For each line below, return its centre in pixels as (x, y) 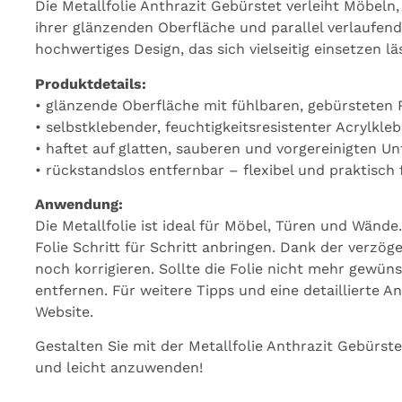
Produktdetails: (90, 83)
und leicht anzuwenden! (118, 368)
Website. (64, 311)
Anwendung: (79, 204)
